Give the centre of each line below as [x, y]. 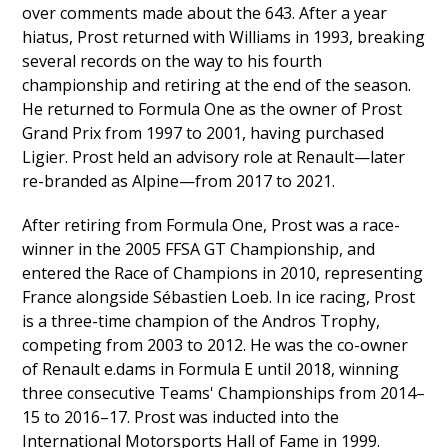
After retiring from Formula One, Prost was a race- [211, 225]
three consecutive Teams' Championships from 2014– [224, 393]
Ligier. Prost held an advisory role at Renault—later [214, 157]
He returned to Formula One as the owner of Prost [212, 109]
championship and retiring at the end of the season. [217, 85]
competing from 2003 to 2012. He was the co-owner [215, 345]
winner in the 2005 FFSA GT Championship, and [199, 249]
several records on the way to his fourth [172, 61]
